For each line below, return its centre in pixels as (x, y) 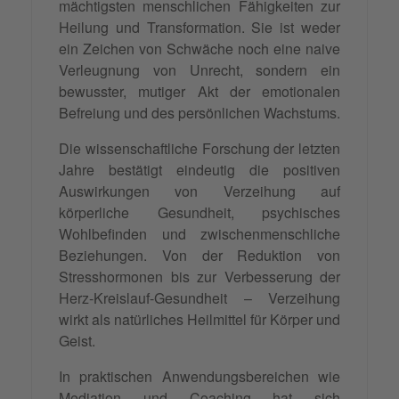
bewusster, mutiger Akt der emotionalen (199, 92)
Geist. (77, 341)
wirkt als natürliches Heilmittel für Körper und (199, 320)
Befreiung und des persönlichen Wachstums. (199, 113)
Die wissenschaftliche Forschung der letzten (199, 149)
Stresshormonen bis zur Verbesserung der (199, 277)
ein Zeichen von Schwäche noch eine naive (199, 49)
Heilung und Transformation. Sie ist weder (199, 28)
